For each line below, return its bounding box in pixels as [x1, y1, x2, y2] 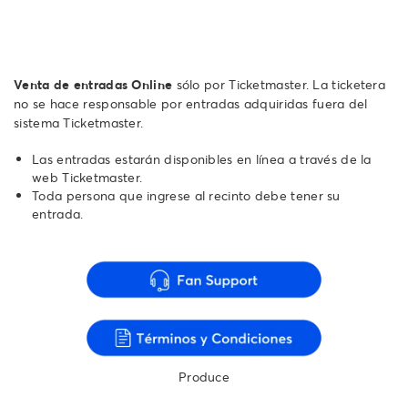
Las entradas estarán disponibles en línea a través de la [32, 149, 372, 168]
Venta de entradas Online [14, 75, 173, 93]
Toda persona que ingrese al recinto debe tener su [32, 186, 341, 204]
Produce [178, 368, 230, 386]
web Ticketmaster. [32, 168, 143, 186]
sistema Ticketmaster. [14, 113, 144, 131]
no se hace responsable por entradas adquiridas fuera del [14, 94, 368, 112]
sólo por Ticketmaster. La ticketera [172, 75, 386, 93]
